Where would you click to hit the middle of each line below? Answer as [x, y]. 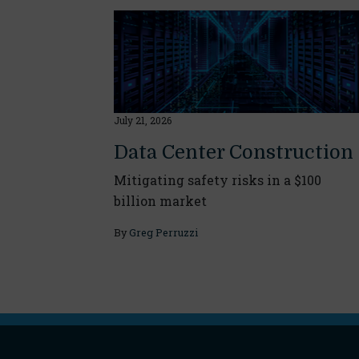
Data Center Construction [234, 152]
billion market [160, 200]
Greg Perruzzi [163, 232]
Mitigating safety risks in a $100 [218, 179]
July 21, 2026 [143, 120]
